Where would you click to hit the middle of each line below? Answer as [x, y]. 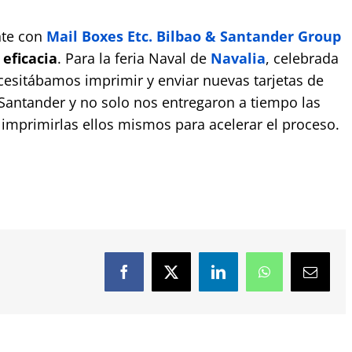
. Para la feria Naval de [134, 59]
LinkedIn [243, 278]
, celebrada [302, 59]
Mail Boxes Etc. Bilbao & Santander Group [193, 37]
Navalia [238, 59]
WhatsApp [293, 278]
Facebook [150, 278]
